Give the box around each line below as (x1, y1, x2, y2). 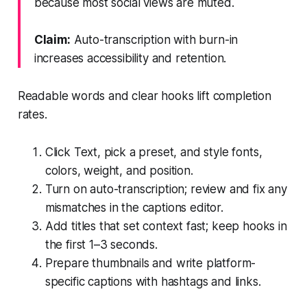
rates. (17, 107, 47, 121)
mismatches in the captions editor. (45, 200, 223, 214)
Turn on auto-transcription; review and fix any (45, 182, 287, 196)
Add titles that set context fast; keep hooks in (45, 219, 287, 233)
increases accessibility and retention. (34, 51, 227, 65)
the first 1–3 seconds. (45, 237, 158, 251)
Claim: (34, 32, 71, 47)
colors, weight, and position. (45, 163, 193, 177)
